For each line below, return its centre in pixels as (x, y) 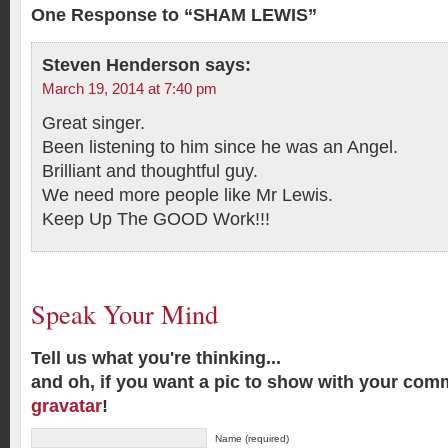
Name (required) (252, 438)
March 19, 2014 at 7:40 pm (129, 89)
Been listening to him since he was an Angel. (220, 147)
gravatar (66, 406)
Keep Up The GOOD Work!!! (156, 219)
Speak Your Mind (124, 313)
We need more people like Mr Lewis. (187, 195)
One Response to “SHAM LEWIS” (174, 15)
